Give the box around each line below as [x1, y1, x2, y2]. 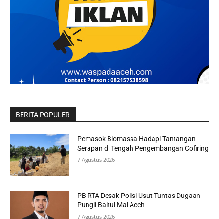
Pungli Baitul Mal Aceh [77, 200, 145, 209]
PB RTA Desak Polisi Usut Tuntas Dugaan [77, 191, 201, 199]
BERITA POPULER [16, 111, 70, 119]
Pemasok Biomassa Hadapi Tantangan [77, 135, 196, 143]
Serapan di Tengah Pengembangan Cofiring [77, 144, 209, 153]
